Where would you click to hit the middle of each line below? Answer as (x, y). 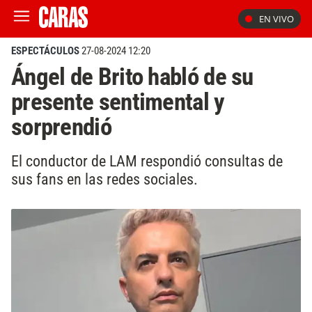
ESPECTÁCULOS (45, 51)
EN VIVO (276, 19)
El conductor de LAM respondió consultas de (147, 161)
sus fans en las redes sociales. (104, 179)
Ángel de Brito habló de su (132, 77)
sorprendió (61, 127)
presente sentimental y (118, 102)
